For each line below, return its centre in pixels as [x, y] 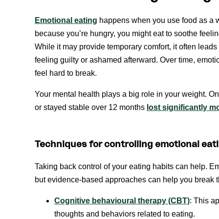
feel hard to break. [66, 73]
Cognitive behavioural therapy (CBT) [122, 201]
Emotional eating [66, 20]
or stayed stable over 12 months [91, 107]
